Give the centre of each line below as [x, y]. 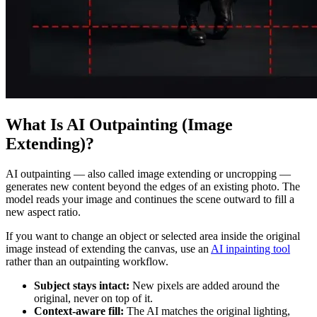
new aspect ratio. [43, 212]
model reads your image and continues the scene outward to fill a [150, 200]
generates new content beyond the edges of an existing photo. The [153, 187]
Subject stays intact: [82, 286]
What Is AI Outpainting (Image [119, 125]
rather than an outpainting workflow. [87, 262]
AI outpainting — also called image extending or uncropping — [148, 174]
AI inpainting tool [250, 249]
